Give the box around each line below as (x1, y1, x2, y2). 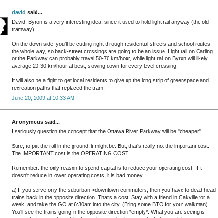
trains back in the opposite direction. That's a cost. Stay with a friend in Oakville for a (12, 194, 210, 200)
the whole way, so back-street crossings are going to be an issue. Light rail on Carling (12, 48, 213, 54)
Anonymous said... (12, 118, 60, 125)
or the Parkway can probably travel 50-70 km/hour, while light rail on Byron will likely (12, 55, 208, 62)
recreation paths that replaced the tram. (12, 85, 105, 91)
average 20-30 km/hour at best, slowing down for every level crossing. (12, 63, 178, 69)
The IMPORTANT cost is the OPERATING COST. (12, 150, 129, 157)
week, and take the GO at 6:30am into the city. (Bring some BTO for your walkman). (12, 201, 209, 208)
